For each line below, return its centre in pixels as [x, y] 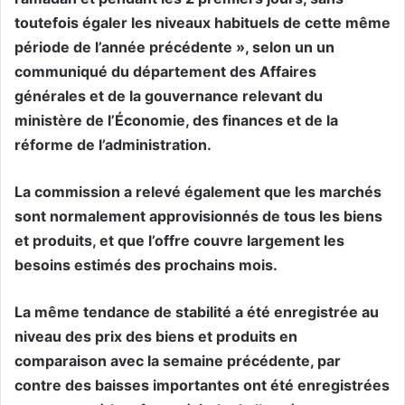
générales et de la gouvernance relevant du [169, 96]
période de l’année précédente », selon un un [174, 47]
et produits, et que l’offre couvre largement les [179, 241]
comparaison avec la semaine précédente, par [178, 361]
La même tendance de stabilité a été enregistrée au [197, 312]
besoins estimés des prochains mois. [146, 265]
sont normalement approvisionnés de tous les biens [198, 217]
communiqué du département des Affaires [165, 72]
